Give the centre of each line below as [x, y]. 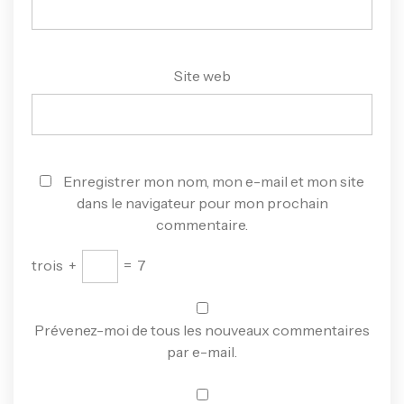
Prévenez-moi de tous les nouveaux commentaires [202, 330]
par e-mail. [202, 351]
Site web [202, 75]
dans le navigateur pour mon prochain [202, 202]
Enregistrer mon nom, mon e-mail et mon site [214, 181]
